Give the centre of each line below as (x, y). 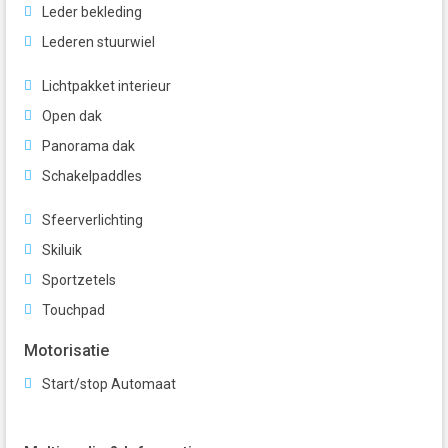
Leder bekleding (92, 12)
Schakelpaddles (92, 176)
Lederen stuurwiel (98, 42)
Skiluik (62, 250)
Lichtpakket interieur (106, 86)
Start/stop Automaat (109, 384)
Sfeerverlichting (92, 220)
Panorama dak (88, 146)
